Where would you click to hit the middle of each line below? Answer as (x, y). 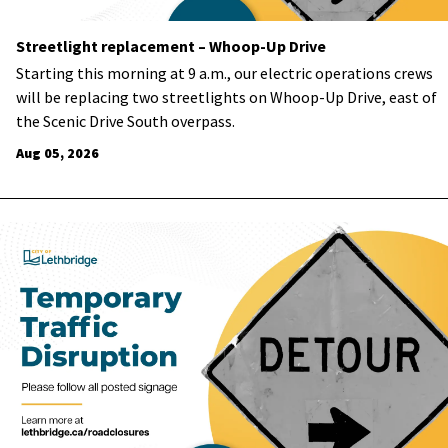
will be (38, 97)
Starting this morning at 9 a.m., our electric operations (203, 73)
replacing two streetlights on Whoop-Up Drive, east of (250, 97)
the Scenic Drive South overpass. (127, 121)
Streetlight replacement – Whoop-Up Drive (171, 46)
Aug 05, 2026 (57, 153)
